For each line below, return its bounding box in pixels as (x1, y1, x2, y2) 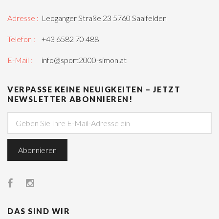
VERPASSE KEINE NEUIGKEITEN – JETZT (7, 85, 180, 94)
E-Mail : (7, 55, 32, 65)
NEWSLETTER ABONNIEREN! (7, 94, 132, 104)
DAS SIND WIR (7, 206, 70, 216)
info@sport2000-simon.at (42, 55, 127, 65)
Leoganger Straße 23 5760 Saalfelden (42, 13, 167, 23)
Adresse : (7, 13, 39, 23)
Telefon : (7, 34, 35, 44)
